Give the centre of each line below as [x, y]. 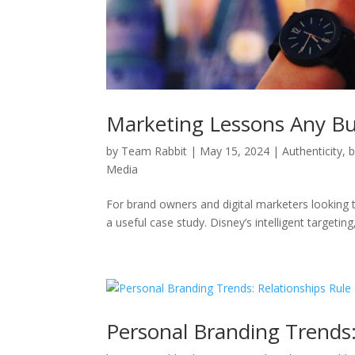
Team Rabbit [155, 151]
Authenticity [313, 151]
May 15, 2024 [235, 151]
